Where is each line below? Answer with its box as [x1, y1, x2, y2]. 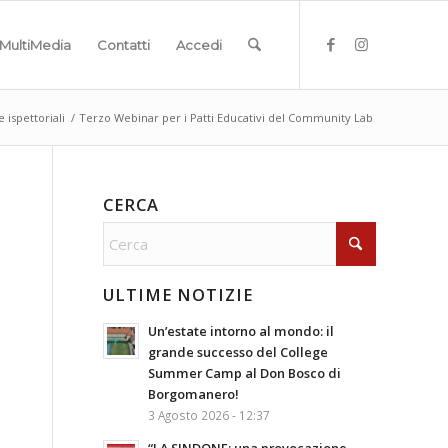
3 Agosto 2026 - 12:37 [148, 407, 270, 423]
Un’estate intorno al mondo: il [148, 322, 334, 340]
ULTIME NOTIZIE [103, 283, 253, 306]
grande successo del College [148, 343, 328, 361]
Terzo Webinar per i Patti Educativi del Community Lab [79, 110, 373, 125]
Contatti [96, 37, 150, 53]
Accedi [175, 37, 222, 53]
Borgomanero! [148, 385, 239, 403]
